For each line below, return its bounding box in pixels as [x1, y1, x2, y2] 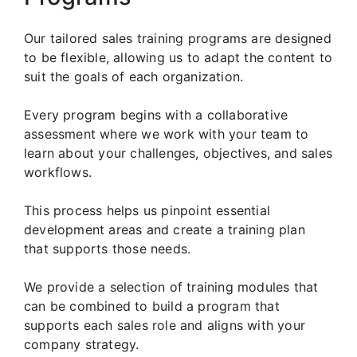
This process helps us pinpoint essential [24, 202, 271, 219]
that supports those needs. [24, 241, 191, 257]
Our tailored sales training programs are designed [24, 30, 331, 47]
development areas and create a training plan [24, 222, 305, 238]
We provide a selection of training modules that [24, 279, 319, 296]
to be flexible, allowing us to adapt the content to [24, 49, 333, 66]
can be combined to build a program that [24, 298, 280, 315]
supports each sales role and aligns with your [24, 317, 306, 334]
